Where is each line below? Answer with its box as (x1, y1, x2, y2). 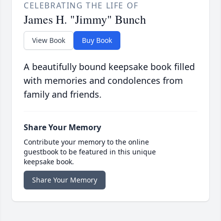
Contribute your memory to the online (24, 137, 149, 147)
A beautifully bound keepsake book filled (24, 60, 195, 73)
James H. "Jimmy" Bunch (24, 11, 146, 27)
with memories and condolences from (24, 74, 183, 86)
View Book (32, 35, 65, 45)
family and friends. (24, 88, 102, 100)
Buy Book (82, 35, 112, 45)
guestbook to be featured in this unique (24, 147, 156, 156)
